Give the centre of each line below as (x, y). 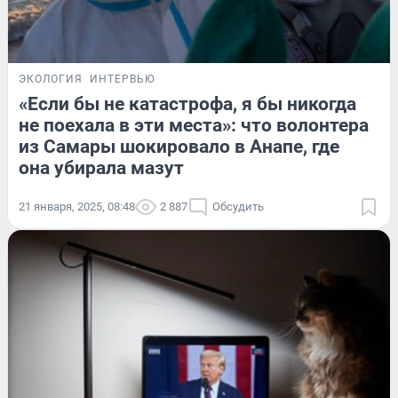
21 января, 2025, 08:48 (77, 207)
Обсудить (238, 207)
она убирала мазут (101, 168)
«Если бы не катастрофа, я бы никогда (187, 104)
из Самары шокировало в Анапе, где (179, 147)
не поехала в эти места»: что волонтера (194, 126)
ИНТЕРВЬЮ (123, 80)
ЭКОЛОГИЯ (51, 80)
